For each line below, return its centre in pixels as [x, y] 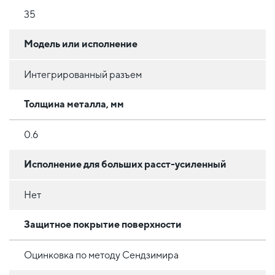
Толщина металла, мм [74, 104]
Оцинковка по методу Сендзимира [101, 255]
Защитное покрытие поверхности [103, 224]
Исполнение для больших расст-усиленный [125, 164]
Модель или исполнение [81, 44]
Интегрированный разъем [83, 74]
